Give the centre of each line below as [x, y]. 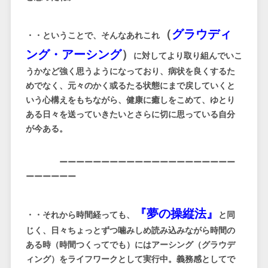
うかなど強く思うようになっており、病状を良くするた [130, 71]
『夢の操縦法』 [176, 214]
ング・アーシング [73, 54]
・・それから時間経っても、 [80, 215]
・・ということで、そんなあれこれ [92, 36]
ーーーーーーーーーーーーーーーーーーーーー [147, 162]
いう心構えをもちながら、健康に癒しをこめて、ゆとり [130, 100]
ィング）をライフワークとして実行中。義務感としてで [130, 259]
